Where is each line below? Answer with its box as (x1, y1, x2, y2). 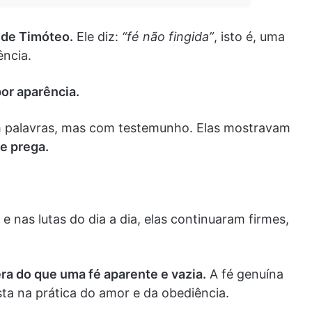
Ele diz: (73, 29, 118, 45)
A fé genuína (206, 267, 283, 282)
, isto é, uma (214, 29, 285, 45)
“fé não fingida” (118, 29, 214, 45)
